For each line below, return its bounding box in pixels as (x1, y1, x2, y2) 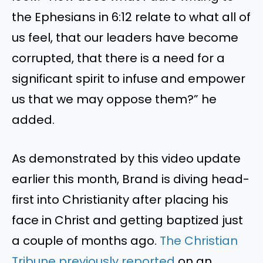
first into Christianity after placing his (12, 191, 228, 208)
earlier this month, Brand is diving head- (12, 170, 249, 187)
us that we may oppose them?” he (12, 91, 217, 108)
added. (12, 112, 55, 129)
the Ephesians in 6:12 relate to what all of (12, 9, 251, 26)
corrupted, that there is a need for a (12, 50, 225, 67)
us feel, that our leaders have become (12, 29, 238, 46)
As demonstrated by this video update (12, 150, 241, 167)
